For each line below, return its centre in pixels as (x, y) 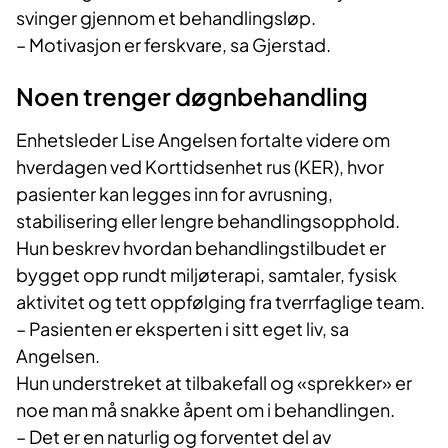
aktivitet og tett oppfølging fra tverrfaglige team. (220, 302)
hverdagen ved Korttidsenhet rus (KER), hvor (200, 167)
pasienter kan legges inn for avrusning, (174, 194)
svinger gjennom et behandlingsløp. (166, 18)
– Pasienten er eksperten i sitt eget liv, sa (182, 329)
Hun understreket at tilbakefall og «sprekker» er (214, 383)
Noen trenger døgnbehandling (192, 96)
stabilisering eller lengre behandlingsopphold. (208, 221)
